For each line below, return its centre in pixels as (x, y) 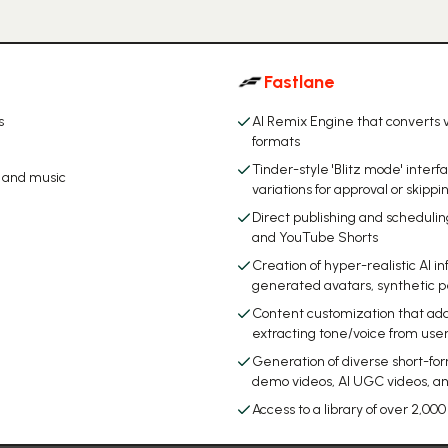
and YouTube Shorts (315, 237)
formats (276, 141)
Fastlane (299, 82)
